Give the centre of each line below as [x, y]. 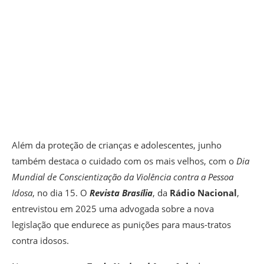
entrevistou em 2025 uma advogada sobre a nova [113, 209]
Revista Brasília [121, 193]
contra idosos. [40, 241]
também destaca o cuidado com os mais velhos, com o [124, 161]
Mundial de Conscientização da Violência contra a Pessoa [123, 177]
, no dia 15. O [61, 193]
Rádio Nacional [203, 193]
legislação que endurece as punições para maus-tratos [121, 225]
